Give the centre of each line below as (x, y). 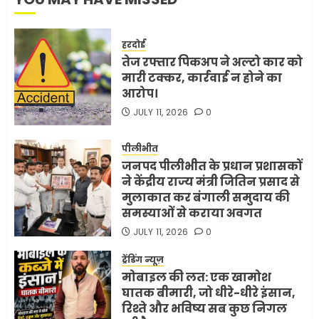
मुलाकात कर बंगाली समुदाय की (206, 198)
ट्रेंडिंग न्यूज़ (143, 260)
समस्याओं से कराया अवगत (192, 214)
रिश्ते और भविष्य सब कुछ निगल (204, 309)
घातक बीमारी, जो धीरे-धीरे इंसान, (209, 293)
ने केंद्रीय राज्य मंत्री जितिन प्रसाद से (211, 182)
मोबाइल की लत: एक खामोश (197, 278)
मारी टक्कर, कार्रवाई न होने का (202, 78)
